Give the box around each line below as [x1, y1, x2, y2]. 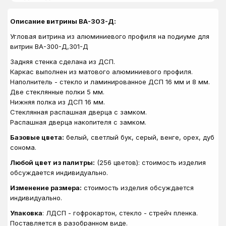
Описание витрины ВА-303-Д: [10, 17, 118, 25]
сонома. [10, 143, 38, 151]
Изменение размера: [10, 184, 82, 192]
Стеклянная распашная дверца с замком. [10, 108, 147, 116]
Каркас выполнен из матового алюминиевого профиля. [10, 68, 193, 76]
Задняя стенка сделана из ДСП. [10, 58, 115, 66]
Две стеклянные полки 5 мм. [10, 88, 104, 96]
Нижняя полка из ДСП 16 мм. [10, 98, 105, 106]
